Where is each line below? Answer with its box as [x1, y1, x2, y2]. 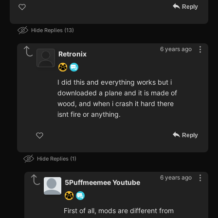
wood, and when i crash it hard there [57, 99, 174, 108]
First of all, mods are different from [64, 206, 174, 215]
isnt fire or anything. [57, 110, 121, 119]
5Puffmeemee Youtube [65, 178, 140, 187]
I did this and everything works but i [57, 78, 172, 87]
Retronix [58, 50, 87, 58]
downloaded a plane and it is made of [57, 89, 177, 97]
